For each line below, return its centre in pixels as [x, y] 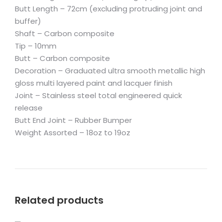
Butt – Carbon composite [62, 58]
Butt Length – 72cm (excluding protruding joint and [109, 9]
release [29, 108]
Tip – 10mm [36, 46]
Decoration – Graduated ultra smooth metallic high [110, 71]
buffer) [28, 21]
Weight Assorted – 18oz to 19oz [73, 133]
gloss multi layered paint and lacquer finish [94, 83]
